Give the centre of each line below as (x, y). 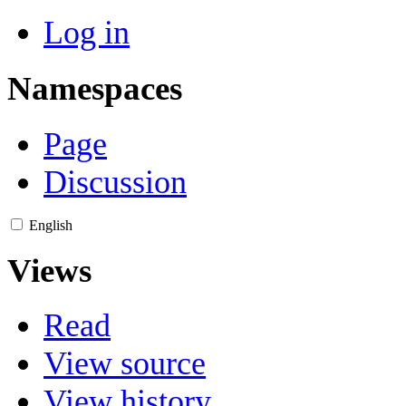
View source (125, 364)
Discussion (115, 182)
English (51, 225)
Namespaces (95, 89)
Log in (87, 33)
